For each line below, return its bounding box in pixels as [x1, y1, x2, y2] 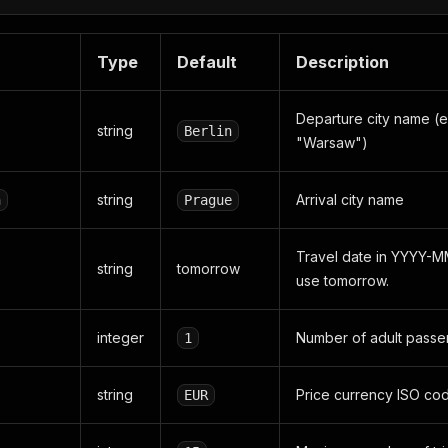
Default [177, 52, 237, 72]
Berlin [184, 123, 232, 139]
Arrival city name [296, 191, 404, 208]
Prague [184, 192, 232, 208]
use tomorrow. [296, 272, 389, 289]
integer [97, 329, 144, 346]
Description [296, 52, 389, 72]
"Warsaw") [296, 134, 368, 151]
